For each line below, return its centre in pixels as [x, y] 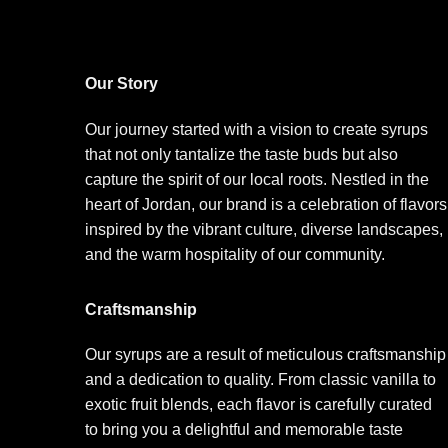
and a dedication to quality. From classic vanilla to [260, 380]
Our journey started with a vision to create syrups [256, 129]
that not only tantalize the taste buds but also [241, 154]
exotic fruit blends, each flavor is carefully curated [258, 405]
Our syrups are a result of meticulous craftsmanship [265, 355]
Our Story [121, 83]
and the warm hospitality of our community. [235, 254]
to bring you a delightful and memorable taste [244, 430]
